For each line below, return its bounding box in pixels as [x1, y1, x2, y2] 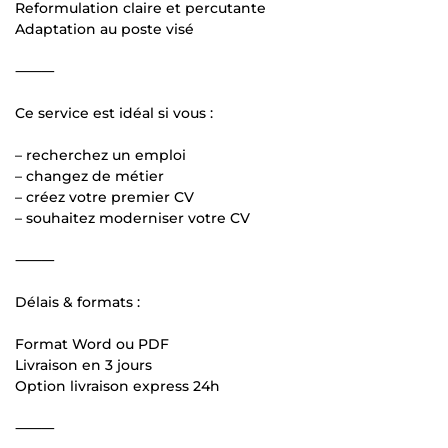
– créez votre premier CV [15, 188, 194, 206]
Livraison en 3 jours [15, 356, 152, 374]
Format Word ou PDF [15, 335, 169, 353]
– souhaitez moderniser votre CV [15, 209, 250, 227]
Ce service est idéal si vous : [15, 104, 213, 122]
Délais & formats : [15, 293, 140, 311]
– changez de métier [15, 167, 164, 185]
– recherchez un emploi [15, 146, 186, 164]
